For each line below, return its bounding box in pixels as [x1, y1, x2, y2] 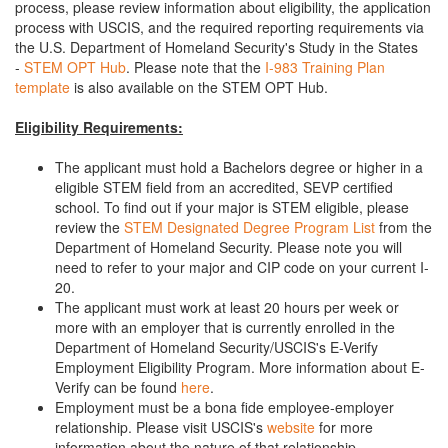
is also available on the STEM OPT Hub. [70, 76, 332, 97]
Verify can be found [55, 376, 181, 397]
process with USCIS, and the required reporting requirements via [15, 16, 424, 37]
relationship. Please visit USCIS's [55, 416, 267, 437]
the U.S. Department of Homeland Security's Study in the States [15, 36, 418, 57]
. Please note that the [126, 56, 265, 77]
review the [55, 216, 124, 237]
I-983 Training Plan [265, 56, 385, 77]
